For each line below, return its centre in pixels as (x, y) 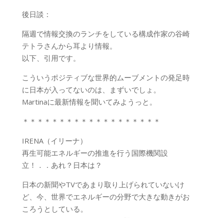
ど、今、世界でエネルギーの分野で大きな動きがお (106, 197)
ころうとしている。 (54, 209)
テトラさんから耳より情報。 (69, 46)
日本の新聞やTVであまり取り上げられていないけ (103, 184)
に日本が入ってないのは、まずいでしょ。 (91, 90)
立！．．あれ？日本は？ (62, 165)
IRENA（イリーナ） (54, 141)
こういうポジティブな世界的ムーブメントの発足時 (106, 77)
